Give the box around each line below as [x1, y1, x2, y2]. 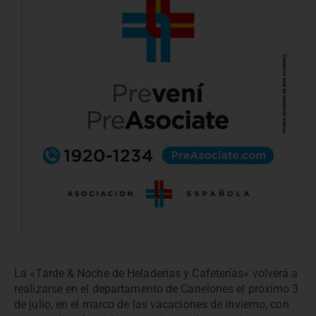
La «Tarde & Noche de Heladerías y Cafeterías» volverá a [14, 266, 298, 280]
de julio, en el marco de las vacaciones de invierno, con [14, 297, 289, 311]
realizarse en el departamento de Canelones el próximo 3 [14, 281, 299, 296]
